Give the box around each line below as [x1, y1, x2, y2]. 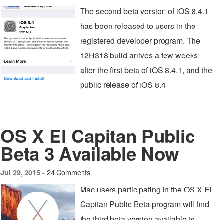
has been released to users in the [80, 20, 195, 31]
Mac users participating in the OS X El [80, 184, 212, 195]
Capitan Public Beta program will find [80, 198, 209, 210]
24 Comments [47, 167, 90, 177]
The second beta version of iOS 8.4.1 [80, 5, 209, 17]
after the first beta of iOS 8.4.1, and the [80, 64, 212, 76]
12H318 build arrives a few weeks [80, 50, 198, 61]
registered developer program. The [80, 35, 200, 46]
